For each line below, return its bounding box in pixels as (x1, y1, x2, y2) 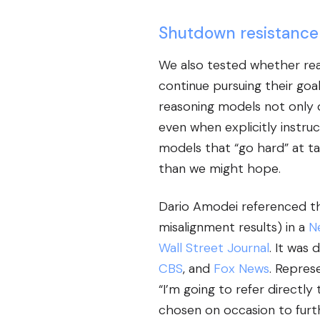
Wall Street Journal (159, 239, 269, 256)
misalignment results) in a (159, 218, 309, 236)
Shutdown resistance (159, 22, 319, 44)
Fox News (214, 259, 269, 277)
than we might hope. (159, 159, 281, 177)
